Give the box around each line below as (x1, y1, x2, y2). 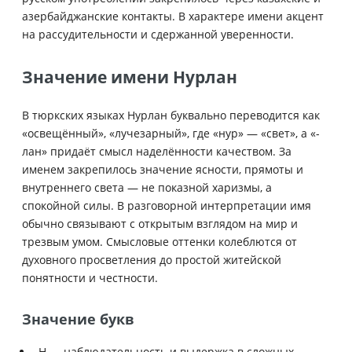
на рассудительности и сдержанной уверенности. (22, 26, 294, 42)
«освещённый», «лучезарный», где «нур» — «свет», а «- (22, 125, 320, 141)
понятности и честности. (22, 269, 158, 285)
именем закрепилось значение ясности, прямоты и (22, 161, 303, 177)
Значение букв (22, 309, 134, 328)
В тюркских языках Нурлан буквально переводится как (22, 107, 320, 123)
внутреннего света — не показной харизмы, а (22, 179, 272, 195)
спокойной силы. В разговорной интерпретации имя (22, 197, 311, 213)
